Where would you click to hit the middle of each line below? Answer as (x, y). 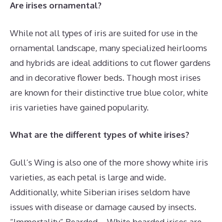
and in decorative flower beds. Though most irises (105, 77)
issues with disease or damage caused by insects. (103, 207)
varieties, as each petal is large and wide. (88, 177)
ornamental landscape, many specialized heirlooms (109, 48)
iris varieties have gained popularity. (79, 107)
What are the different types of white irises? (100, 135)
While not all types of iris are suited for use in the (104, 33)
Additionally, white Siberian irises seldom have (100, 192)
